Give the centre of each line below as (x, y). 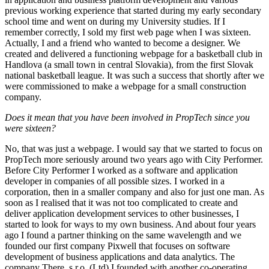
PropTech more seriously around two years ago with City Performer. (134, 159)
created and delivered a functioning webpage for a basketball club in (134, 53)
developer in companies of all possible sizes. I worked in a (115, 181)
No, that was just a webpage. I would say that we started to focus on (134, 148)
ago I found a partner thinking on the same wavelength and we (123, 235)
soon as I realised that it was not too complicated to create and (121, 202)
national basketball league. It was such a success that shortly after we (134, 75)
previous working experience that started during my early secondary (133, 10)
